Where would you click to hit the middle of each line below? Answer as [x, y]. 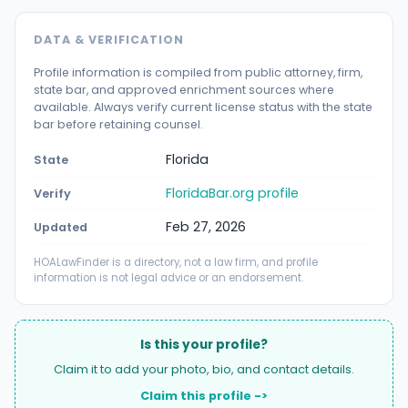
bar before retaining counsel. [118, 124]
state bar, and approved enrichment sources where [184, 89]
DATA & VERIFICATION [109, 39]
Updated [61, 227]
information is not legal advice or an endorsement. [168, 278]
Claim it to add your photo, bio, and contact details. [204, 369]
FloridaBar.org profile [232, 194]
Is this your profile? [204, 345]
